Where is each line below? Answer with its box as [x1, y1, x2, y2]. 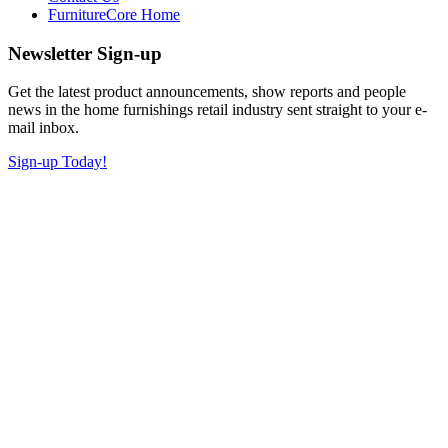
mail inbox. [8, 119, 79, 137]
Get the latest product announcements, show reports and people [8, 83, 406, 101]
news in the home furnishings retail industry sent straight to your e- [8, 101, 427, 119]
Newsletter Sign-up [8, 42, 162, 64]
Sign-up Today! [8, 153, 107, 171]
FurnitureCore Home [48, 5, 180, 23]
